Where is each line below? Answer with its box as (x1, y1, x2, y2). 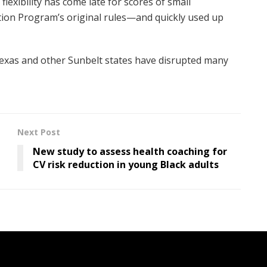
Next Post (17, 126, 60, 138)
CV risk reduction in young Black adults (33, 157, 219, 171)
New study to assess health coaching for (33, 144, 227, 158)
